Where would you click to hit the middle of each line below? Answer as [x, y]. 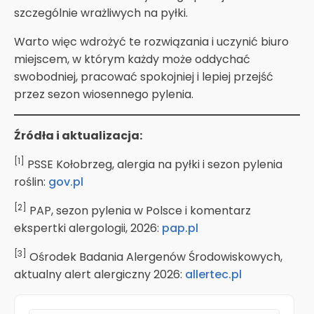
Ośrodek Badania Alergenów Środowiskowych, [155, 257]
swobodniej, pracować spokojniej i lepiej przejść [144, 76]
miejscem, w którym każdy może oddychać [132, 59]
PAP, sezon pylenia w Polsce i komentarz [139, 210]
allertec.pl [213, 274]
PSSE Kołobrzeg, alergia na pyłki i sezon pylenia [153, 164]
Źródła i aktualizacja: [78, 135]
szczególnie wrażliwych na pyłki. [101, 13]
